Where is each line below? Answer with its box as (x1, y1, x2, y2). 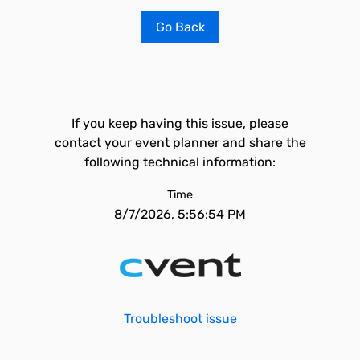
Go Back (155, 19, 205, 35)
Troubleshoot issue (123, 311, 237, 326)
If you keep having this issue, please (72, 116, 288, 131)
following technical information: (84, 154, 276, 170)
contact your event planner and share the (54, 135, 306, 150)
